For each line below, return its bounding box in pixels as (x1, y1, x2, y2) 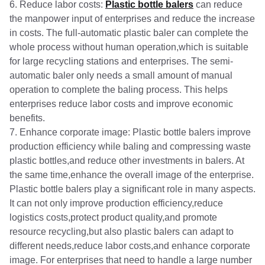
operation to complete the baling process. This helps (9, 85, 228, 95)
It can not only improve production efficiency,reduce (9, 198, 223, 208)
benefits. (9, 113, 45, 123)
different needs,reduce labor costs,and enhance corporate (9, 241, 250, 251)
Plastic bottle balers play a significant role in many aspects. (9, 184, 256, 194)
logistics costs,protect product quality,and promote (9, 212, 217, 222)
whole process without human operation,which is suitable (9, 42, 248, 52)
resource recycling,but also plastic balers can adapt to (9, 227, 234, 237)
